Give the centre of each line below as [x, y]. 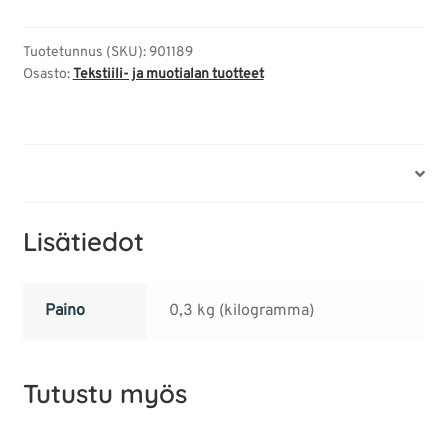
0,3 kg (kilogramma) [242, 310]
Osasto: [47, 75]
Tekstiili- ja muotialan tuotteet [168, 75]
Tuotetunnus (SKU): [85, 53]
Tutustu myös [104, 393]
